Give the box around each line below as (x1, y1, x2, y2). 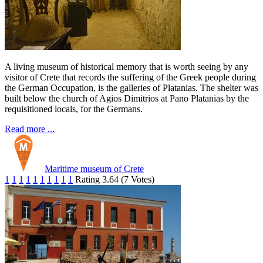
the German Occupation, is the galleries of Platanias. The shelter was (5, 83, 258, 93)
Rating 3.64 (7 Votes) (75, 174, 154, 185)
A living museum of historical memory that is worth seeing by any (5, 62, 248, 72)
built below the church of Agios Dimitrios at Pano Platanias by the (5, 93, 249, 104)
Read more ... (5, 124, 55, 134)
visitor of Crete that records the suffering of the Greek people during (5, 72, 256, 83)
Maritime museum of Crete (45, 164, 144, 174)
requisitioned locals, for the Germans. (5, 104, 143, 114)
